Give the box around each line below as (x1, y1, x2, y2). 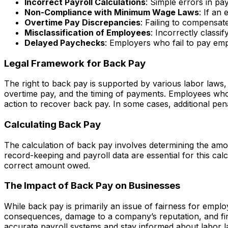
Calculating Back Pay (4, 118, 101, 130)
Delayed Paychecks (24, 37, 105, 48)
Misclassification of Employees (24, 27, 151, 38)
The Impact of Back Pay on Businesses (4, 180, 180, 192)
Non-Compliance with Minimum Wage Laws (24, 7, 199, 17)
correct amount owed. (4, 160, 90, 170)
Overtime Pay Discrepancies (24, 17, 140, 27)
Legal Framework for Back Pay (4, 57, 146, 69)
